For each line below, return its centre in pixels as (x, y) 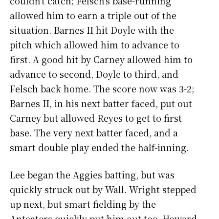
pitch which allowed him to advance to (95, 45)
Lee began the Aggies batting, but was (92, 175)
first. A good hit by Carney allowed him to (101, 59)
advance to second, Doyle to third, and (94, 74)
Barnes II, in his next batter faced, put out (101, 103)
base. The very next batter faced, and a (94, 133)
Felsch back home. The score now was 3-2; (102, 89)
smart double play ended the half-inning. (99, 147)
